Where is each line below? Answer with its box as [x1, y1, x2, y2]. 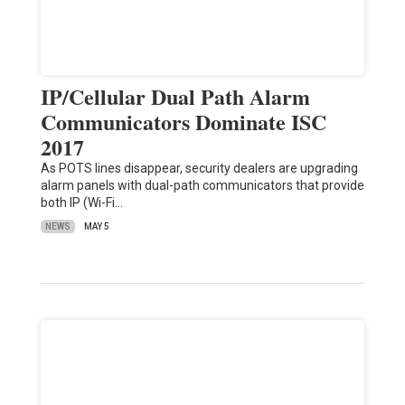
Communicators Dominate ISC [40, 106, 326, 138]
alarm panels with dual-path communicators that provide [40, 178, 364, 193]
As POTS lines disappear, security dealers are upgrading [40, 161, 358, 176]
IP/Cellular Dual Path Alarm [40, 80, 310, 113]
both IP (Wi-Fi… [40, 195, 123, 211]
